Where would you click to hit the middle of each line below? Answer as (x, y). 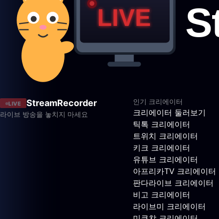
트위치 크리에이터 (165, 136)
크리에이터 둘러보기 (169, 113)
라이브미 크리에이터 (169, 207)
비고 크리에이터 (162, 195)
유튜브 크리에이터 (165, 160)
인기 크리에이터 (158, 102)
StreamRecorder (62, 103)
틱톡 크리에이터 (162, 124)
